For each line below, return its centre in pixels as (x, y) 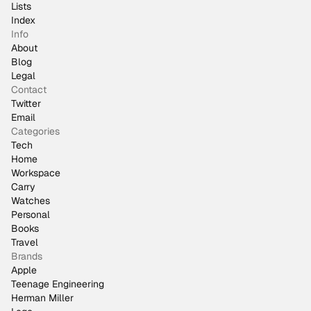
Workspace (36, 173)
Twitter (26, 103)
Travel (25, 242)
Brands (27, 256)
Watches (31, 201)
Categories (35, 131)
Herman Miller (42, 298)
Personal (31, 215)
